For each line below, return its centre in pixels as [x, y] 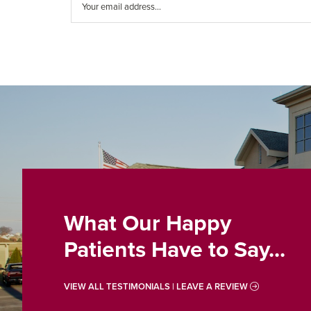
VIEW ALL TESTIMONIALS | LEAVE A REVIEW [157, 286]
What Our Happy [148, 223]
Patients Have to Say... [175, 250]
